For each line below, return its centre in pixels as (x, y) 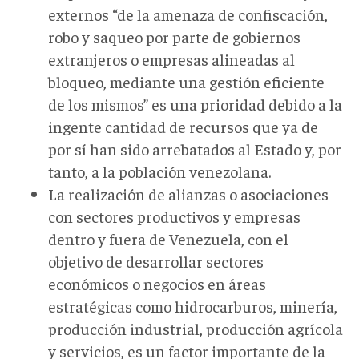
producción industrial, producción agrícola (196, 328)
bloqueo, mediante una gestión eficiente (186, 81)
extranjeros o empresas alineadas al (171, 58)
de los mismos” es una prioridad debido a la (195, 103)
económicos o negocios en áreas (157, 283)
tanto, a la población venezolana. (159, 171)
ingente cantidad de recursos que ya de (183, 126)
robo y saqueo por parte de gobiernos (174, 36)
